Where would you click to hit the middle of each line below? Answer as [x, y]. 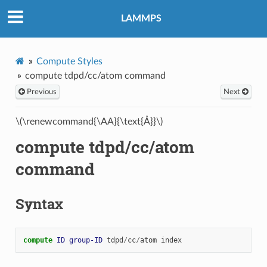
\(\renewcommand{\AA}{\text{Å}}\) [89, 121]
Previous [41, 91]
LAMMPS [141, 19]
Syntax [39, 204]
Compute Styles [69, 61]
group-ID [86, 240]
